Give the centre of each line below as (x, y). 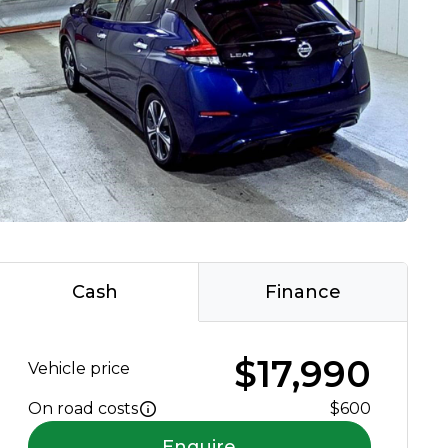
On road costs (82, 409)
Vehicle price (78, 369)
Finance (303, 292)
